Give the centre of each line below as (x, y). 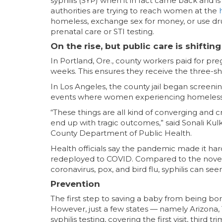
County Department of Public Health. (121, 133)
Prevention (75, 184)
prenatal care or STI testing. (102, 31)
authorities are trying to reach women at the (135, 10)
